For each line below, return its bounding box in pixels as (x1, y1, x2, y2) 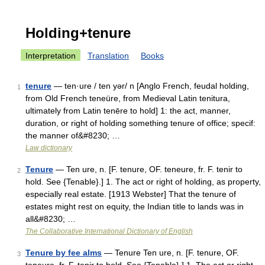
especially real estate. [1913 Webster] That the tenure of (25, 189, 236, 199)
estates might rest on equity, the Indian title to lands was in (25, 202, 244, 211)
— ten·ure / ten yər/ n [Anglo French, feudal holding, (51, 81, 249, 91)
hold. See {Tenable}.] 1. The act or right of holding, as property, (25, 177, 261, 186)
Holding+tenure (25, 25, 131, 41)
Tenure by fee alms (25, 248, 102, 257)
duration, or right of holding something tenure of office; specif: (25, 118, 256, 128)
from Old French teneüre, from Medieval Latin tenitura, (25, 93, 230, 103)
